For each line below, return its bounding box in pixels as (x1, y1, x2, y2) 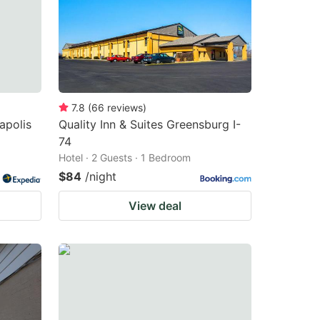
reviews (107, 101, 143, 114)
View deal (129, 198, 181, 213)
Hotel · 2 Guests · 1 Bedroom (59, 151, 191, 164)
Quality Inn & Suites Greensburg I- (59, 116, 241, 131)
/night (85, 169, 116, 184)
